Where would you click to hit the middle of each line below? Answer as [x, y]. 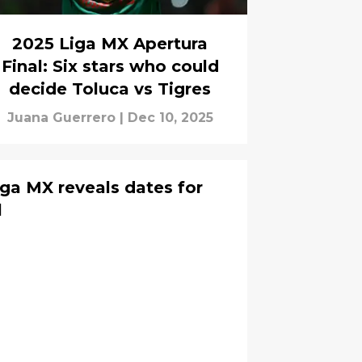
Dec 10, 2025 [170, 118]
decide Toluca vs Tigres [110, 89]
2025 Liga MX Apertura [110, 44]
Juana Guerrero [61, 118]
